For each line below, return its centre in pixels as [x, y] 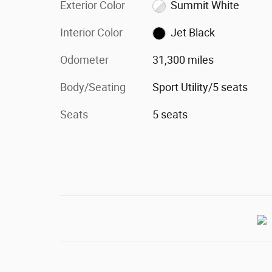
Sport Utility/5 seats [200, 87]
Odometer [84, 59]
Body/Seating [93, 87]
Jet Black [193, 32]
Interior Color [91, 32]
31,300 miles [183, 59]
